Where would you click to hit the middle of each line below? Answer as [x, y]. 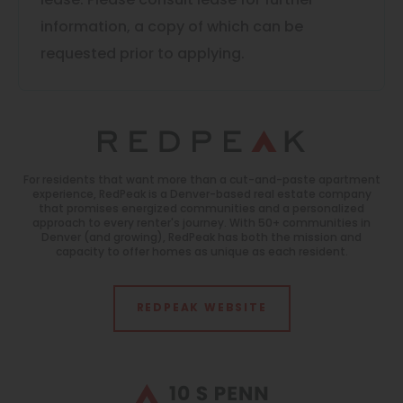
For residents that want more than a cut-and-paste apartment [201, 181]
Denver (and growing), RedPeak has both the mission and [201, 239]
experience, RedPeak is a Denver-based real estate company [201, 196]
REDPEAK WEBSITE [201, 309]
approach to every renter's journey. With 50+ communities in [201, 224]
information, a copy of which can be [172, 28]
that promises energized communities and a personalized [201, 210]
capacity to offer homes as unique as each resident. [201, 253]
